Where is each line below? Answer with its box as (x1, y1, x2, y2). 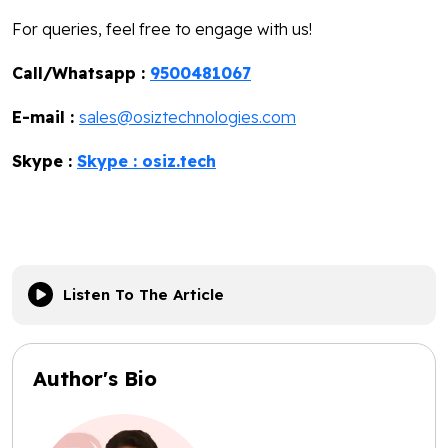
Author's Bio (33, 365, 157, 391)
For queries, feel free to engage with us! (12, 18, 312, 39)
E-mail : (12, 106, 79, 127)
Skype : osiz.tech (77, 150, 216, 171)
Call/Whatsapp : (12, 62, 150, 83)
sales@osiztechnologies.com (79, 106, 296, 127)
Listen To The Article (63, 284, 224, 304)
